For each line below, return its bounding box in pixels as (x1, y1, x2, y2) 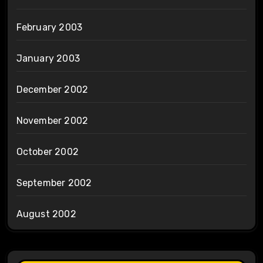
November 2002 (16, 114, 89, 126)
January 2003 (16, 52, 80, 64)
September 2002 (16, 177, 92, 188)
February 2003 (16, 21, 83, 33)
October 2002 (16, 146, 79, 157)
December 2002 (16, 83, 89, 95)
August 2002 (16, 208, 76, 220)
